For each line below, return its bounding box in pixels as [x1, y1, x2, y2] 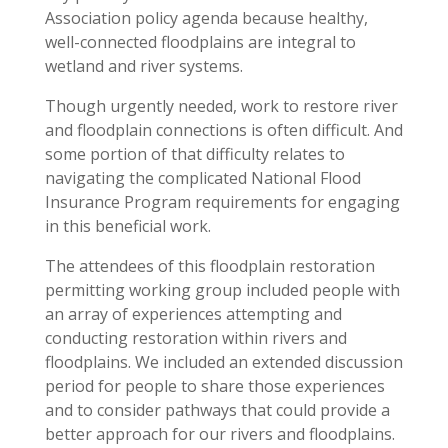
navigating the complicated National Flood [44, 167, 361, 190]
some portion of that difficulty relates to [44, 143, 345, 166]
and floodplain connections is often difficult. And [44, 119, 403, 142]
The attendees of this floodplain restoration [44, 255, 375, 278]
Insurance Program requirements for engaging [44, 191, 400, 214]
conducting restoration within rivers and [44, 327, 347, 350]
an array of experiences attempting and [44, 303, 342, 326]
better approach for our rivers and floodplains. [44, 423, 395, 446]
